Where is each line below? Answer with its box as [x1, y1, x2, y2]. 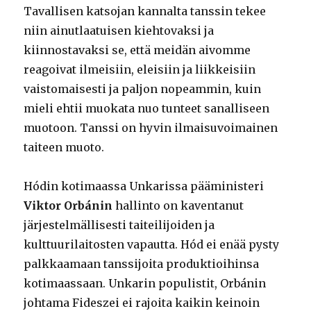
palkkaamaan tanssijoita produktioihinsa [24, 257, 260, 271]
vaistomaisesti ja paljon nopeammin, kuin [24, 82, 262, 96]
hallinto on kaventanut [112, 199, 244, 213]
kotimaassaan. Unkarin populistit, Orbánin [24, 276, 267, 291]
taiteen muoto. [24, 140, 105, 155]
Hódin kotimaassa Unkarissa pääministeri [24, 179, 264, 194]
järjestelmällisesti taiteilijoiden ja [24, 218, 215, 233]
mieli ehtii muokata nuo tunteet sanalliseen [24, 101, 270, 116]
